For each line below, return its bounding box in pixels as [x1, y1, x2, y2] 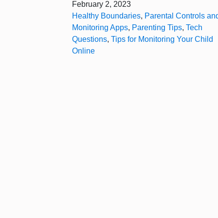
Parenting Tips [132, 23, 182, 32]
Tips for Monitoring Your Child [111, 35, 213, 43]
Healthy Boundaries [72, 12, 141, 20]
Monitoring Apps [72, 23, 128, 32]
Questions [72, 35, 107, 43]
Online [72, 47, 95, 55]
